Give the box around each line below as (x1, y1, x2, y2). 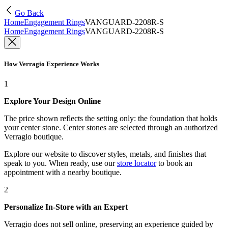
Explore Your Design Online (4, 97, 101, 106)
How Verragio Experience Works (4, 60, 99, 68)
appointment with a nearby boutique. (4, 168, 122, 177)
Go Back (15, 9, 44, 17)
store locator (117, 159, 156, 168)
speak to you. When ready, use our (4, 159, 115, 168)
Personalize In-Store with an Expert (4, 203, 128, 212)
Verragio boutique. (4, 132, 64, 141)
